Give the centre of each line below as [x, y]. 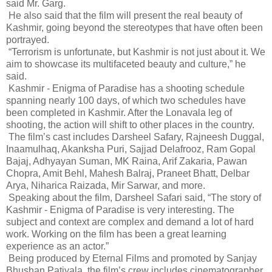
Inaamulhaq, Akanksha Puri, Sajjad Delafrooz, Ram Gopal [131, 149]
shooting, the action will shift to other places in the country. [130, 124]
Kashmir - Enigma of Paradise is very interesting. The [120, 209]
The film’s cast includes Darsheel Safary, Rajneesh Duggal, [135, 137]
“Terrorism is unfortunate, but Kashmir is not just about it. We [136, 52]
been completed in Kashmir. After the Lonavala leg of [119, 112]
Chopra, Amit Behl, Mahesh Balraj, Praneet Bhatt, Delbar [128, 173]
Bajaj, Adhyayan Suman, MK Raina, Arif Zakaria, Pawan [127, 161]
